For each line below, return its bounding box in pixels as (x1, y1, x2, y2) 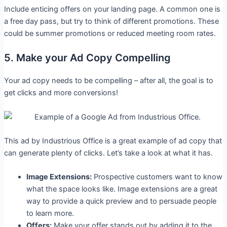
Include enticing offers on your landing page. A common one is (4, 4, 220, 14)
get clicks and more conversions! (4, 88, 118, 98)
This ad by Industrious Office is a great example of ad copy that (4, 136, 222, 145)
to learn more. (26, 209, 74, 218)
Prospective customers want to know (91, 172, 222, 182)
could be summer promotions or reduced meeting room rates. (4, 28, 216, 38)
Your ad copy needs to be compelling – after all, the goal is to (4, 76, 213, 86)
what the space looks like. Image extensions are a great (26, 184, 217, 194)
